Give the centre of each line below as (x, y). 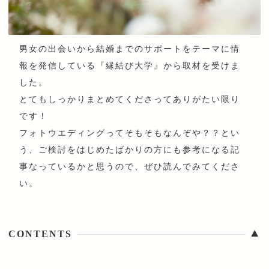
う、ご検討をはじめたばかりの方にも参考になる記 (130, 150)
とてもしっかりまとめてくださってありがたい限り (130, 100)
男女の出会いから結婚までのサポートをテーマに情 (130, 49)
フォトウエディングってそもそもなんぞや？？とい (130, 133)
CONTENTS (40, 234)
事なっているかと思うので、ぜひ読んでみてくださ (130, 167)
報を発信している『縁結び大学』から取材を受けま (130, 66)
